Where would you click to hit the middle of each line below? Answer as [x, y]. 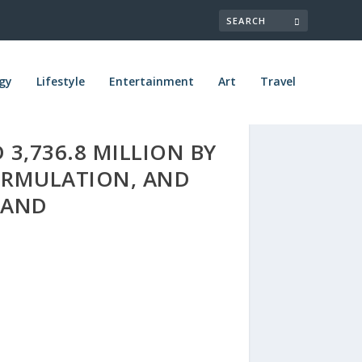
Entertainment [151, 81]
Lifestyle [60, 81]
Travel [278, 81]
